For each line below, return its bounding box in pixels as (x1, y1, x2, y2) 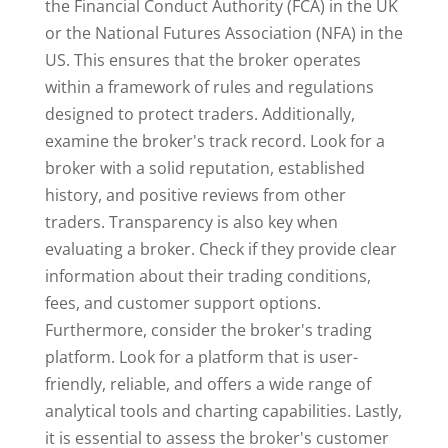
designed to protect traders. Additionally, (44, 103, 355, 126)
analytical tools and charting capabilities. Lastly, (44, 400, 402, 423)
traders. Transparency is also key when (44, 211, 338, 234)
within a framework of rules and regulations (44, 76, 374, 99)
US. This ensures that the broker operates (44, 49, 361, 72)
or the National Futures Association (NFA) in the (44, 22, 403, 45)
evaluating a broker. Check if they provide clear (44, 238, 397, 261)
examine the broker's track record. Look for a (44, 130, 385, 153)
